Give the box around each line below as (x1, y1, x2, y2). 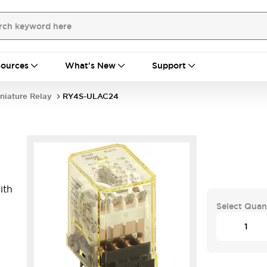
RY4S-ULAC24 (63, 91, 119, 101)
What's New (65, 60, 116, 71)
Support (152, 60, 186, 71)
